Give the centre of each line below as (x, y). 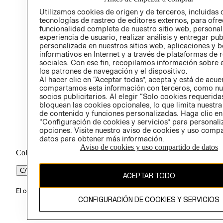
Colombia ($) (37, 153)
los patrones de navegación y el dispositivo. (113, 71)
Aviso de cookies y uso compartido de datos (149, 147)
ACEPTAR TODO (149, 176)
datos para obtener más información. (102, 138)
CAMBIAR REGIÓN (49, 171)
